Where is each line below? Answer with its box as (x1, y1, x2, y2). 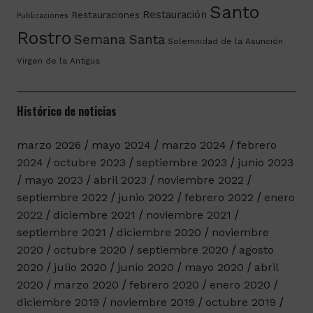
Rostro (16, 27, 71, 48)
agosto (238, 242, 274, 256)
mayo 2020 (184, 260, 244, 274)
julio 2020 (53, 260, 107, 274)
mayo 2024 (91, 138, 151, 152)
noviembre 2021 (145, 208, 231, 221)
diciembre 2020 (116, 225, 201, 239)
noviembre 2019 (109, 295, 195, 309)
